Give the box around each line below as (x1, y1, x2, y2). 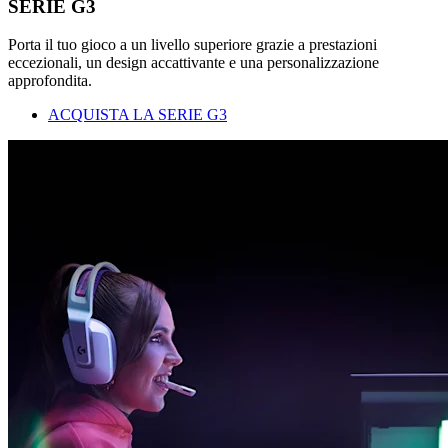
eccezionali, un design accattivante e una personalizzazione (8, 54, 379, 72)
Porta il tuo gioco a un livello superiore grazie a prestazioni (8, 36, 377, 54)
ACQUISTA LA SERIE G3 (48, 106, 227, 124)
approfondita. (8, 72, 92, 90)
